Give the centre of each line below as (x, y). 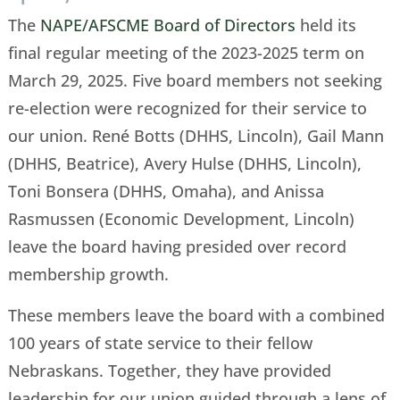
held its (325, 25)
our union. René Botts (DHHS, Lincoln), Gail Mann (196, 136)
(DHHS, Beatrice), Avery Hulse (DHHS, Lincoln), (184, 164)
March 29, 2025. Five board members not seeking (195, 81)
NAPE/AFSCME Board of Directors (167, 25)
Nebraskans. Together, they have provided (169, 370)
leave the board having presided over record (177, 247)
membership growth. (88, 275)
